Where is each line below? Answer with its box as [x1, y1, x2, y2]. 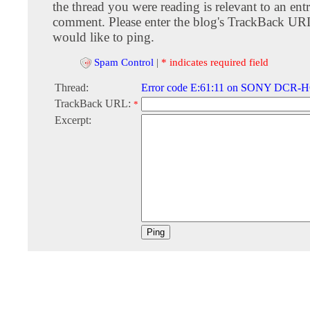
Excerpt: [55, 114, 91, 127]
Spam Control [94, 56, 154, 68]
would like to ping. [53, 30, 154, 44]
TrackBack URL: [55, 98, 134, 110]
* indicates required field [161, 56, 268, 68]
